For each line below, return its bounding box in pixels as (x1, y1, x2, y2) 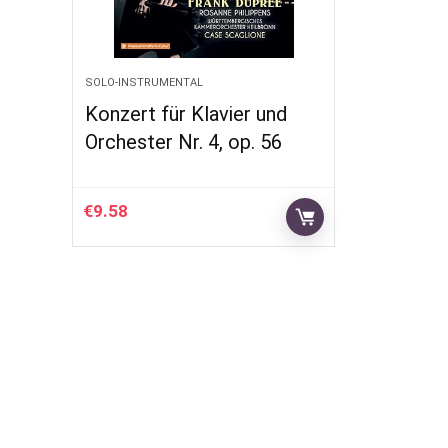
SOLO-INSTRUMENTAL (85, 76, 204, 89)
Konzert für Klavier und (85, 102, 288, 126)
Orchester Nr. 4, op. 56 (85, 130, 283, 154)
